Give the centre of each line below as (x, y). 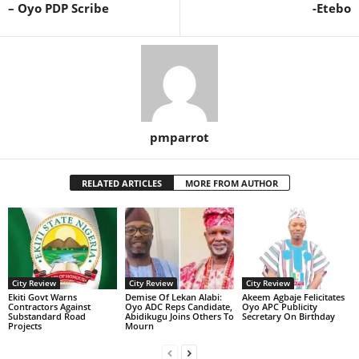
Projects (25, 325)
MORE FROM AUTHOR (231, 183)
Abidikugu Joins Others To (179, 316)
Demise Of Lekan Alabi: (173, 296)
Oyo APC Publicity (279, 306)
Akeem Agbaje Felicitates (293, 296)
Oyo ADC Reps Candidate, (178, 306)
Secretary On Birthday (288, 316)
